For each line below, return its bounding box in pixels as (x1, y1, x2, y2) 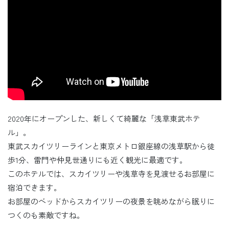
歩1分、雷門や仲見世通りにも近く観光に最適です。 (8, 154, 187, 166)
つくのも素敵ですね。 (8, 210, 84, 221)
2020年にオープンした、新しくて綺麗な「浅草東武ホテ (8, 113, 200, 124)
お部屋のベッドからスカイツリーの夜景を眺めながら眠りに (8, 196, 215, 207)
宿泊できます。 (8, 182, 61, 193)
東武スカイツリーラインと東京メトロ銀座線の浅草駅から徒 (8, 141, 215, 152)
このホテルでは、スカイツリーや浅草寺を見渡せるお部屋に (8, 168, 215, 179)
